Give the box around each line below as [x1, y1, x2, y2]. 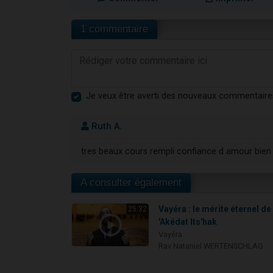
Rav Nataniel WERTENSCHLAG [158, 241, 264, 251]
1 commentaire [80, 23, 148, 35]
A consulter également [80, 177, 182, 189]
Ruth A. [89, 121, 122, 132]
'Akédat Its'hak [158, 217, 218, 227]
